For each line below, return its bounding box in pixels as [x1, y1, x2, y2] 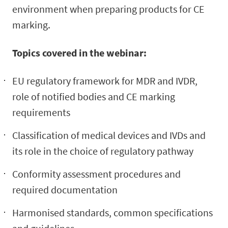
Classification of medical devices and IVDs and [12, 129, 206, 141]
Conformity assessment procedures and [12, 167, 181, 180]
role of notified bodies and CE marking [12, 90, 175, 103]
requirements [12, 106, 70, 119]
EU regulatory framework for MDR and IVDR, [12, 74, 197, 87]
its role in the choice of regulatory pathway [12, 145, 193, 157]
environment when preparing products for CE [12, 3, 205, 15]
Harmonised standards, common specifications [12, 206, 213, 219]
